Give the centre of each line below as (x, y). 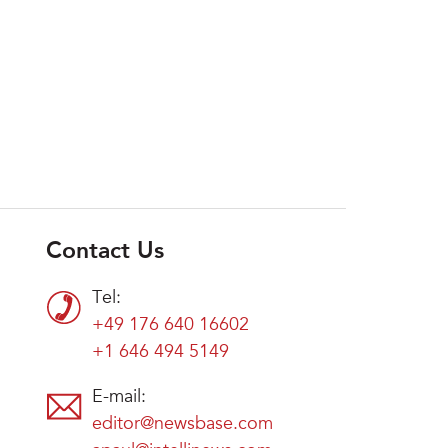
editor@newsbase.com (182, 424)
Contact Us (105, 251)
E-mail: (119, 397)
